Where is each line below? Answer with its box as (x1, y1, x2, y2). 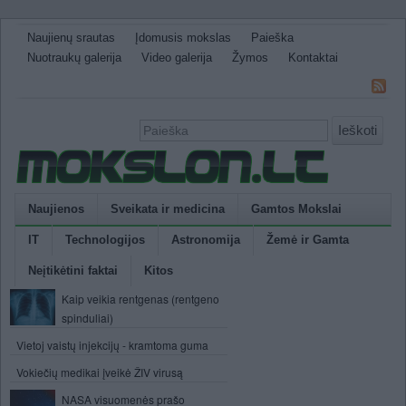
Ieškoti (338, 122, 377, 138)
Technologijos (65, 233, 145, 246)
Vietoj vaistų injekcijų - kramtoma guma (16, 337, 208, 353)
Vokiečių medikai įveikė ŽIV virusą (16, 364, 183, 380)
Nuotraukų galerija (27, 51, 121, 64)
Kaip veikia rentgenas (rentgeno (62, 291, 219, 306)
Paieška (251, 31, 294, 44)
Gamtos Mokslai (251, 202, 342, 216)
